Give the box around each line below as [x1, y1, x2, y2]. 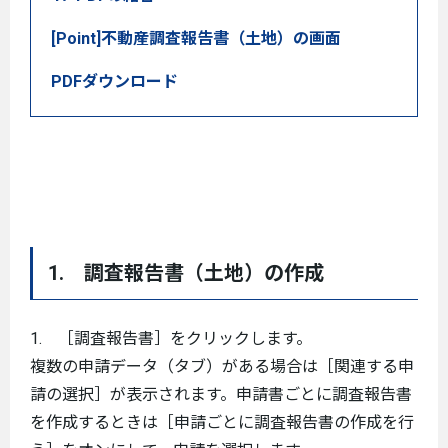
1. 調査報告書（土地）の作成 [48, 261, 324, 285]
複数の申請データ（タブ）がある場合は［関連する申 [30, 357, 414, 376]
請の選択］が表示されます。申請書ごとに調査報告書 [30, 385, 412, 404]
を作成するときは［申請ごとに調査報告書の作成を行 [30, 413, 414, 432]
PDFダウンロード [51, 72, 178, 91]
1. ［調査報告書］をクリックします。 [30, 329, 312, 348]
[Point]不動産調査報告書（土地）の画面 [51, 29, 341, 48]
